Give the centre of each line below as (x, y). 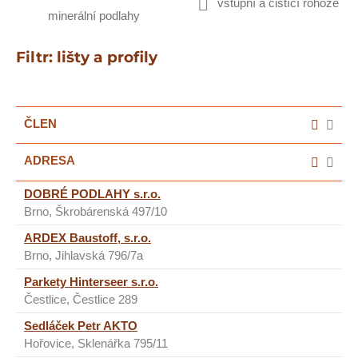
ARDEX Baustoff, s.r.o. (88, 237)
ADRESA (50, 161)
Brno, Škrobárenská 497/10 (95, 211)
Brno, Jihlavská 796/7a (84, 255)
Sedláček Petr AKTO (81, 325)
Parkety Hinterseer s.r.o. (91, 281)
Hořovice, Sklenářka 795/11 (96, 343)
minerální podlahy (94, 16)
